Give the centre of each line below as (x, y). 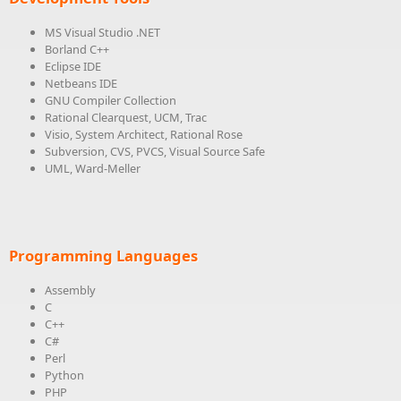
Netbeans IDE (81, 83)
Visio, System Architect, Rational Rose (144, 134)
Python (64, 375)
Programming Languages (103, 255)
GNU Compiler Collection (111, 100)
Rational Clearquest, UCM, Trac (126, 117)
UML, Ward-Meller (93, 168)
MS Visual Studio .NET (102, 32)
